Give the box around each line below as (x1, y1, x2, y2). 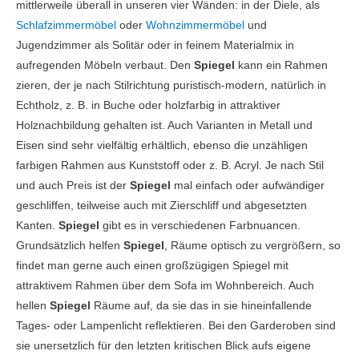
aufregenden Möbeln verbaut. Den (16, 59, 194, 72)
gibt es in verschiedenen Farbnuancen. (99, 220, 301, 232)
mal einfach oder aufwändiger (171, 179, 325, 192)
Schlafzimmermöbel (16, 19, 116, 32)
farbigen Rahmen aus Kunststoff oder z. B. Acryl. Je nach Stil (16, 159, 324, 172)
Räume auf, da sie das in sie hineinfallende (91, 300, 312, 313)
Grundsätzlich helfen (16, 240, 123, 252)
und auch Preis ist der (16, 179, 130, 192)
